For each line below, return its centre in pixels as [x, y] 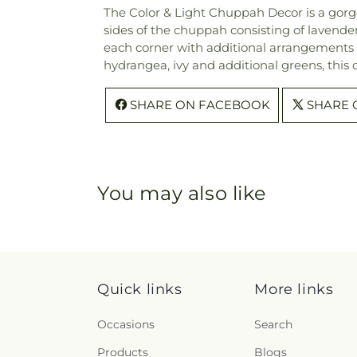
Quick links [140, 289]
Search [274, 324]
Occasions [126, 324]
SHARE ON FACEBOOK [200, 104]
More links [294, 289]
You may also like [182, 193]
